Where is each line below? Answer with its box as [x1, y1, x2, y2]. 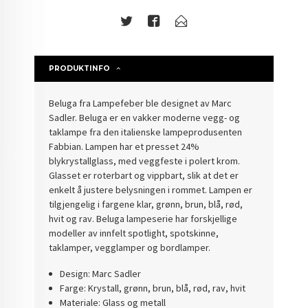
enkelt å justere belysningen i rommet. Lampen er [49, 183, 253, 196]
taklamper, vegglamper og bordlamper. [49, 241, 211, 254]
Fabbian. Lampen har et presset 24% [49, 140, 200, 153]
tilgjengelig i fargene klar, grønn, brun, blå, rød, [49, 197, 243, 210]
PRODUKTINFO [49, 63, 111, 73]
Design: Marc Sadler [59, 267, 141, 280]
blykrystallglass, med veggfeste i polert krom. [49, 154, 241, 167]
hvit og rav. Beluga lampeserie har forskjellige [49, 212, 238, 225]
